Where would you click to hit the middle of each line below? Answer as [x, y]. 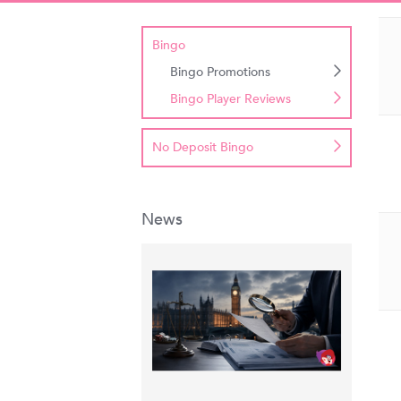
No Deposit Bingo [203, 147]
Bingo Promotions [221, 72]
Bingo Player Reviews [231, 99]
